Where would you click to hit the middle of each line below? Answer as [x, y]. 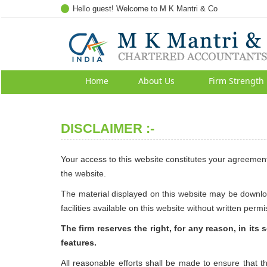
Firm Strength [236, 81]
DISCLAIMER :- [108, 128]
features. [79, 243]
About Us [156, 81]
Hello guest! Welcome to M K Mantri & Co [145, 9]
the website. [83, 173]
